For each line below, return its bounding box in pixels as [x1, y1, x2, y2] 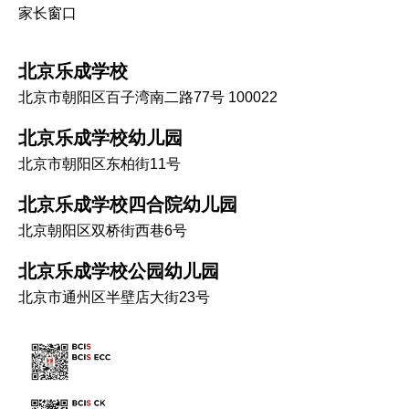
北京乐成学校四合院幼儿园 [18, 194, 237, 215]
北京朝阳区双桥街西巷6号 [18, 223, 187, 239]
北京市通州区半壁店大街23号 [18, 289, 210, 306]
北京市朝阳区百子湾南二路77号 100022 [18, 89, 278, 106]
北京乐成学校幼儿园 [18, 128, 183, 149]
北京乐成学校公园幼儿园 [18, 261, 219, 282]
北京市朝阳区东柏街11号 [18, 156, 181, 173]
